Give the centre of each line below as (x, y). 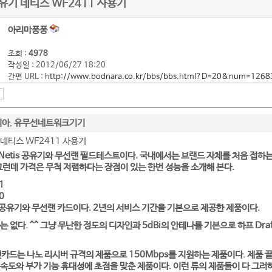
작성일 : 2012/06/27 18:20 (57, 65)
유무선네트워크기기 (49, 123)
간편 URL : (26, 77)
